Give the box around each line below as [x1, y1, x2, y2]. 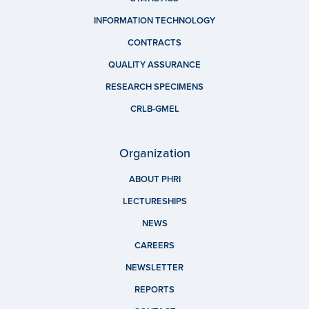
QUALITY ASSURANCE [108, 59, 201, 70]
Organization [119, 145, 190, 161]
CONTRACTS [128, 37, 181, 48]
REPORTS [134, 283, 175, 295]
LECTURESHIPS [122, 195, 187, 207]
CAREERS [134, 239, 175, 251]
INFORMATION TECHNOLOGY [94, 14, 215, 26]
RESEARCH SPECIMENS [106, 81, 203, 92]
